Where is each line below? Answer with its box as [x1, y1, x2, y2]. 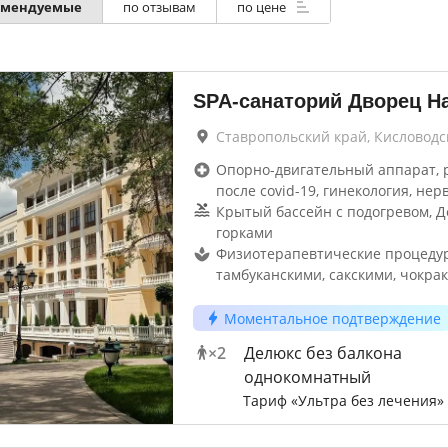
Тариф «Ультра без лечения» [242, 391, 444, 410]
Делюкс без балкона [243, 342, 402, 364]
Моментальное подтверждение [223, 308, 441, 328]
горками [215, 223, 273, 242]
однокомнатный [243, 366, 371, 388]
